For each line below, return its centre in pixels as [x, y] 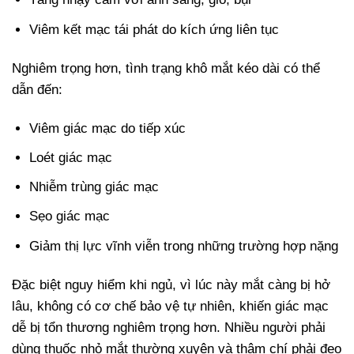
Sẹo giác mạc [70, 217]
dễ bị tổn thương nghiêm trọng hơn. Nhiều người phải [169, 327]
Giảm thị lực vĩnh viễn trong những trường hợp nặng [184, 246]
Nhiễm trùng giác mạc [94, 187]
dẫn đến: [37, 89]
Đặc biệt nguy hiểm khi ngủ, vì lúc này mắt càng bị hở [171, 284]
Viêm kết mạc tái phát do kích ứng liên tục [154, 29]
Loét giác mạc [71, 157]
